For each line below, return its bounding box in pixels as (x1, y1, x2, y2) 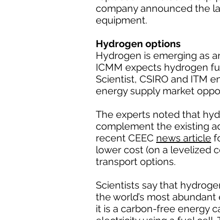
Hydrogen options (96, 38, 181, 50)
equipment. (96, 14, 147, 26)
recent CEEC (96, 132, 156, 144)
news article (156, 132, 211, 144)
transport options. (96, 156, 176, 167)
